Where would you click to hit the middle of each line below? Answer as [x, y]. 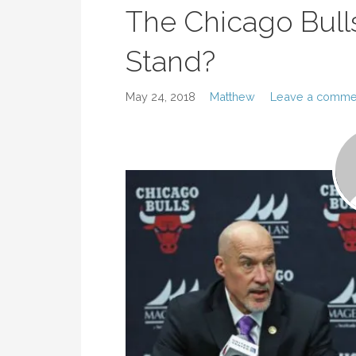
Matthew [233, 96]
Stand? [170, 61]
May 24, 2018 [161, 96]
